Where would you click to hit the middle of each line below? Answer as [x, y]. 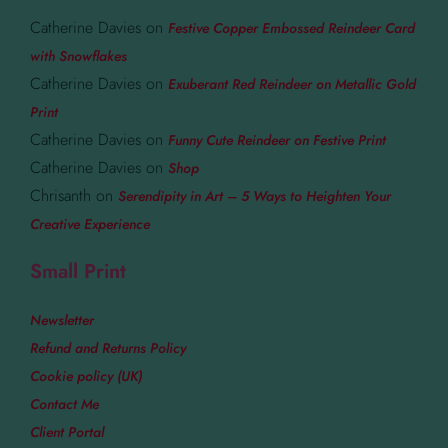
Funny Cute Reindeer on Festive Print [277, 140]
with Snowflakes [78, 56]
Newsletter [62, 320]
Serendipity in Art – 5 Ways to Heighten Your [254, 196]
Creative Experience [90, 224]
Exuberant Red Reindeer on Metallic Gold [292, 84]
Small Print [78, 272]
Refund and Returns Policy [108, 348]
